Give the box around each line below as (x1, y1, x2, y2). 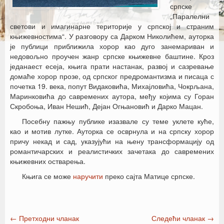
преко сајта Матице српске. (103, 171, 195, 181)
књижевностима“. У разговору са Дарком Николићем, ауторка (10, 31, 214, 41)
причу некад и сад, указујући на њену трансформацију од (10, 136, 214, 146)
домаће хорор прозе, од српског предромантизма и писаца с (10, 71, 214, 81)
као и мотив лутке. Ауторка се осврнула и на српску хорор (10, 126, 214, 136)
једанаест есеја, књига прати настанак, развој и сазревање (10, 61, 214, 71)
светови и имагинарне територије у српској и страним (10, 21, 214, 31)
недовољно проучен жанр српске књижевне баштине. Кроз (10, 51, 214, 61)
